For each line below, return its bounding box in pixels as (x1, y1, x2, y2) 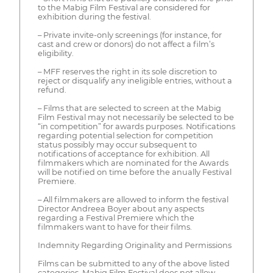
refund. (37, 85, 66, 95)
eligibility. (37, 49, 74, 58)
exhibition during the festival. (37, 12, 151, 22)
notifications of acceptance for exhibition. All (37, 149, 210, 159)
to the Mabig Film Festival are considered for (37, 3, 210, 13)
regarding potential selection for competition (37, 131, 213, 141)
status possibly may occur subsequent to (37, 140, 197, 150)
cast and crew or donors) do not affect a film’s (37, 40, 214, 49)
